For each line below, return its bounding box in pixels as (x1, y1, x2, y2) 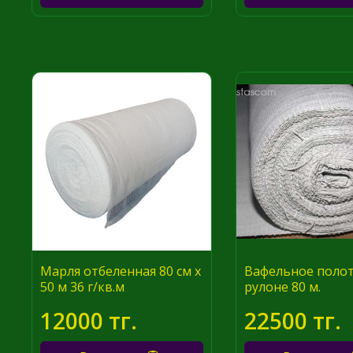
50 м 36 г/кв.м (40, 278, 125, 296)
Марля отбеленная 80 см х (40, 262, 202, 281)
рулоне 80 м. (243, 278, 321, 296)
